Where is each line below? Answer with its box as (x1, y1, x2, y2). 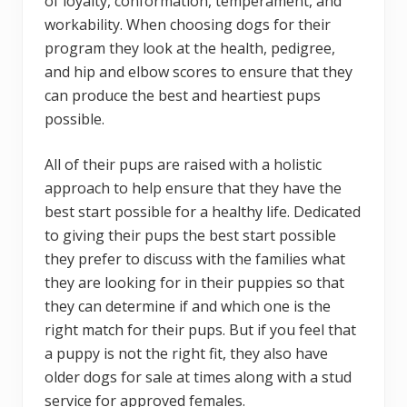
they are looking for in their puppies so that (45, 272, 344, 293)
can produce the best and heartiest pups (45, 84, 321, 105)
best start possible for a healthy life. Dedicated (45, 201, 361, 222)
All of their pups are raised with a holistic (45, 154, 322, 174)
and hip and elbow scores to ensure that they (45, 61, 352, 82)
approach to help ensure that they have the (45, 177, 342, 198)
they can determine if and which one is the (45, 295, 331, 316)
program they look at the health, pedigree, (45, 37, 335, 58)
